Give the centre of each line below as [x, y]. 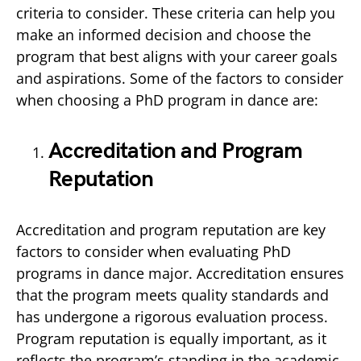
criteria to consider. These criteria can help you [176, 13]
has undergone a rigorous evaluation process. [172, 317]
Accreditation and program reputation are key [171, 230]
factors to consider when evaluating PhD [154, 251]
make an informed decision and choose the [164, 35]
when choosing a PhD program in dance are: [167, 100]
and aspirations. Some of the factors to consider [180, 78]
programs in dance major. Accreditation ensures [180, 273]
